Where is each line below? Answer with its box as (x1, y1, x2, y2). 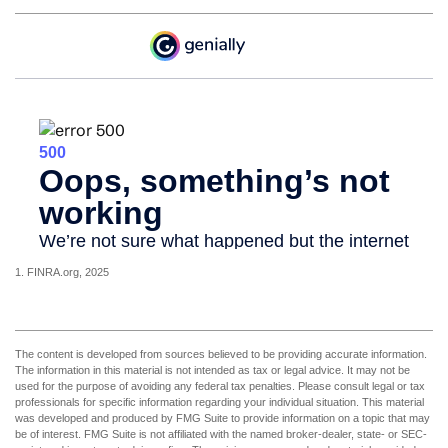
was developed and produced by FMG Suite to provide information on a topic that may (15, 412, 430, 425)
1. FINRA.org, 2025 (15, 266, 109, 279)
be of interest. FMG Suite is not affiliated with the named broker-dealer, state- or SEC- (15, 428, 427, 441)
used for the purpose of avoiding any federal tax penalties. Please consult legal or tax (15, 380, 425, 393)
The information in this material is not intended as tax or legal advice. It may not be (15, 364, 410, 377)
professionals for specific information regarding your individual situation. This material (15, 396, 424, 409)
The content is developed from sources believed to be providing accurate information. (15, 348, 427, 361)
